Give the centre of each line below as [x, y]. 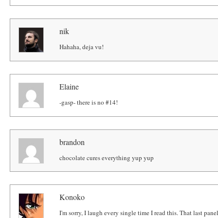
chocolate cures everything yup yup [107, 157]
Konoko [72, 197]
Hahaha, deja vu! [82, 47]
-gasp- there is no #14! [89, 102]
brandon [72, 142]
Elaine [69, 86]
